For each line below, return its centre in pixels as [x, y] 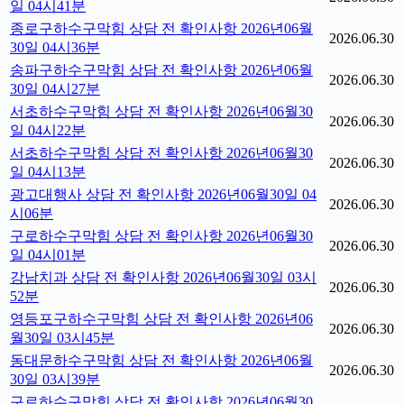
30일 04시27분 [55, 89]
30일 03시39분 [55, 379]
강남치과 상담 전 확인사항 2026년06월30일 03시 [163, 277]
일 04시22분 [48, 130]
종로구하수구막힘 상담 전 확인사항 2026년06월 [161, 28]
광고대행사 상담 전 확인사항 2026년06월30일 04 [163, 194]
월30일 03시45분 [62, 338]
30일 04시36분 [55, 47]
